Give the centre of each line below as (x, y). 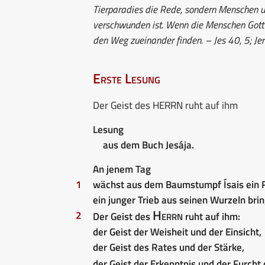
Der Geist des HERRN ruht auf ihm (165, 105)
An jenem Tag (122, 169)
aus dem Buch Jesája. (148, 145)
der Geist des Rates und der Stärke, (169, 247)
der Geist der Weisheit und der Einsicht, (177, 232)
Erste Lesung (127, 78)
